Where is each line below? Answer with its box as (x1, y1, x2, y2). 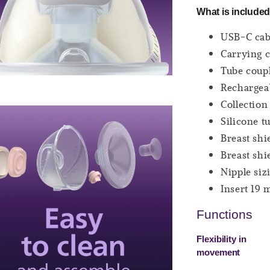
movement (196, 247, 240, 257)
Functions (196, 207, 253, 221)
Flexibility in (196, 234, 246, 244)
